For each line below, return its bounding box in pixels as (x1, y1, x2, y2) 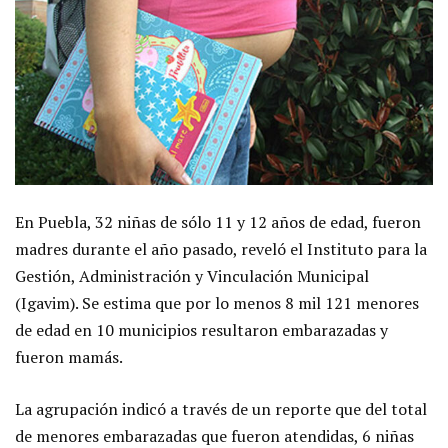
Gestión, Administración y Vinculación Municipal (15, 265, 369, 288)
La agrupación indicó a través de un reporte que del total (15, 398, 427, 421)
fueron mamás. (15, 346, 123, 369)
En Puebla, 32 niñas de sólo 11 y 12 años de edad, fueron (15, 211, 421, 234)
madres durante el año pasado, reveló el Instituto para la (15, 238, 427, 261)
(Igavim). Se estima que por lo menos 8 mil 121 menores (15, 292, 419, 315)
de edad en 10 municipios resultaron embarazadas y (15, 319, 388, 342)
